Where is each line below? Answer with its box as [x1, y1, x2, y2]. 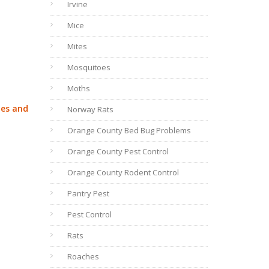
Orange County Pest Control [67, 146, 169, 157]
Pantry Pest [67, 188, 109, 199]
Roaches [67, 251, 99, 262]
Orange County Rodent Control [67, 167, 179, 178]
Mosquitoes [67, 62, 110, 73]
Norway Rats [67, 104, 113, 115]
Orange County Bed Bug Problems [67, 125, 191, 136]
